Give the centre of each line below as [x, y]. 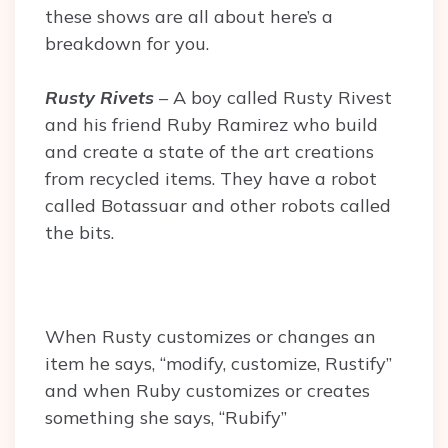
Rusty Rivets [99, 98]
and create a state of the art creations [209, 152]
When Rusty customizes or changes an [210, 337]
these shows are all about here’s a [189, 17]
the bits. [79, 233]
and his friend [106, 125]
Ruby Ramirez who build [272, 125]
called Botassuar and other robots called [218, 206]
